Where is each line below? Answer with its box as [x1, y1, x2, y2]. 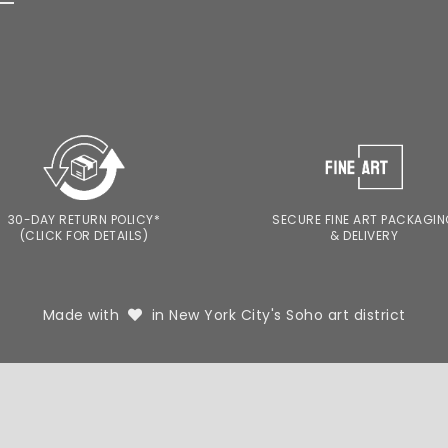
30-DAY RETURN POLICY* [7, 211, 161, 228]
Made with [42, 305, 128, 325]
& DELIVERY [330, 227, 398, 244]
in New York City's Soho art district [142, 305, 406, 325]
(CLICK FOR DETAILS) [19, 227, 149, 244]
